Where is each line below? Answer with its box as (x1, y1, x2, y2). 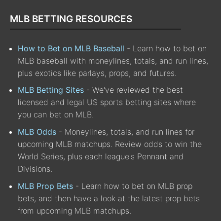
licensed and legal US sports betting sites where (18, 97, 196, 108)
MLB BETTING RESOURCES (10, 13, 132, 25)
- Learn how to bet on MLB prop (73, 181, 192, 191)
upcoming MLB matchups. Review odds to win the (18, 139, 202, 149)
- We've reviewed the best (84, 85, 183, 95)
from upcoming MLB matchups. (18, 205, 131, 216)
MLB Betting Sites (18, 85, 84, 95)
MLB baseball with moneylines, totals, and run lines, (18, 55, 208, 66)
